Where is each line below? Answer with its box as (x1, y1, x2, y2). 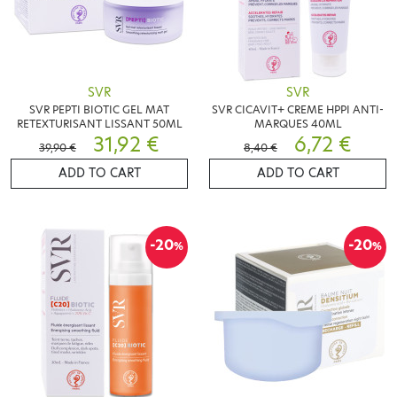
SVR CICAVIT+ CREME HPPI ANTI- (212, 101, 384, 117)
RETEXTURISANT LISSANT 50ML (16, 115, 183, 131)
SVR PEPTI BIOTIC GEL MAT (29, 101, 169, 117)
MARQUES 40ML (253, 115, 342, 131)
